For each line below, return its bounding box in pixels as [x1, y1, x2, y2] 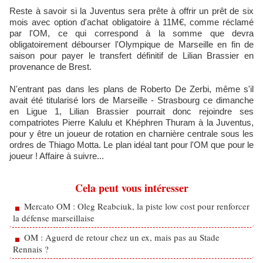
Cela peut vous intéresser [75, 180, 188, 195]
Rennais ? [13, 243, 49, 255]
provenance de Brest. [9, 62, 92, 72]
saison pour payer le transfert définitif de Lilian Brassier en [9, 50, 254, 60]
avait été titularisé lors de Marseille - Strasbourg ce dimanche [9, 95, 254, 105]
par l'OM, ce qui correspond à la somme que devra [9, 28, 254, 38]
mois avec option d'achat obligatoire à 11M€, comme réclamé [9, 17, 254, 27]
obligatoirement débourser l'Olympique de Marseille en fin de [9, 39, 254, 49]
